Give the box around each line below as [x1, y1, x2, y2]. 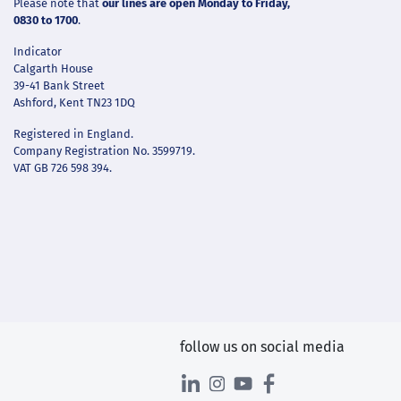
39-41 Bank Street [13, 79, 105, 93]
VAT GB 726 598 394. [13, 161, 112, 175]
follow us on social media [180, 337, 345, 355]
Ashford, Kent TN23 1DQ [13, 96, 135, 110]
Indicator [13, 45, 62, 59]
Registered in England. [13, 127, 133, 141]
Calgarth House [13, 62, 93, 76]
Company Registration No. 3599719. [13, 144, 195, 158]
